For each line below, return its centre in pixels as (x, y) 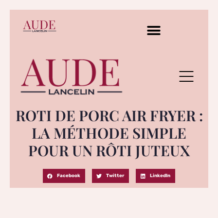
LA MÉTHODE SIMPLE (109, 133)
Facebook (69, 176)
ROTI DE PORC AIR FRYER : (109, 115)
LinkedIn (160, 176)
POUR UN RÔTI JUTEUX (109, 150)
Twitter (115, 176)
